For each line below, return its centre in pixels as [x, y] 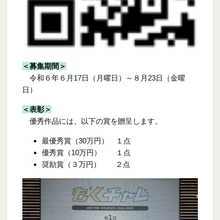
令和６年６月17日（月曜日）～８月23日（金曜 [104, 78]
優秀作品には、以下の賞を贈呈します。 [92, 121]
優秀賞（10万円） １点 [86, 152]
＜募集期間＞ [44, 66]
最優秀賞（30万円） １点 [86, 140]
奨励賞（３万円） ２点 [86, 164]
